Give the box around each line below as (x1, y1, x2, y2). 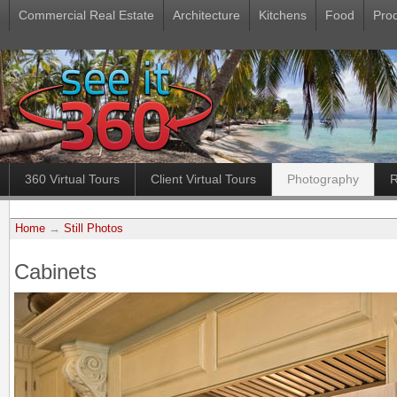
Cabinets (14, 260, 97, 284)
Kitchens (259, 8, 307, 22)
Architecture (173, 8, 240, 22)
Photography (287, 172, 359, 186)
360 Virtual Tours (25, 172, 120, 186)
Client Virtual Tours (151, 172, 256, 186)
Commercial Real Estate (19, 8, 154, 22)
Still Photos (64, 222, 123, 235)
